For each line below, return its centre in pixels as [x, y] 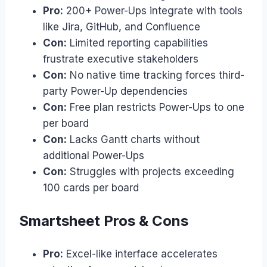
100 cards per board [91, 187]
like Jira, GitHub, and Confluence [122, 27]
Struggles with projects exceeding [150, 171]
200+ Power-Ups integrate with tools [153, 10]
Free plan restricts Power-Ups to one [156, 107]
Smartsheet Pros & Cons [104, 221]
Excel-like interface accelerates [140, 254]
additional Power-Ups [94, 155]
